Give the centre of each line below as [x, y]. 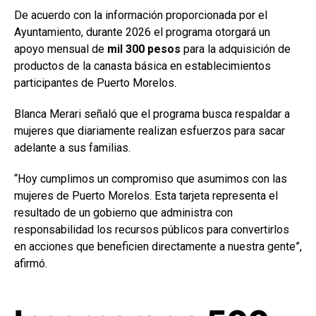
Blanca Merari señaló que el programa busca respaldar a [152, 114]
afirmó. [31, 263]
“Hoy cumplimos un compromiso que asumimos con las [151, 178]
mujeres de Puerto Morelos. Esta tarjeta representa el [146, 195]
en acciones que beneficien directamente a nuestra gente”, [158, 246]
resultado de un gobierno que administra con [123, 212]
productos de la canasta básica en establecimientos [142, 66]
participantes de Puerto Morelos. [95, 83]
